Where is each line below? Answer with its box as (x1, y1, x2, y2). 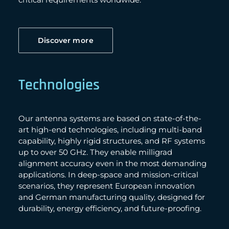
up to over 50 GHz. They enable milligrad (18, 147, 172, 157)
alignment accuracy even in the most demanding (18, 158, 207, 168)
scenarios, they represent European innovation (18, 181, 195, 191)
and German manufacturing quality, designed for (18, 192, 205, 202)
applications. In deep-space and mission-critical (18, 170, 198, 179)
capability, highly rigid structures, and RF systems (18, 136, 205, 146)
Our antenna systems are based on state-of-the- (18, 113, 201, 123)
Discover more (38, 36, 94, 45)
